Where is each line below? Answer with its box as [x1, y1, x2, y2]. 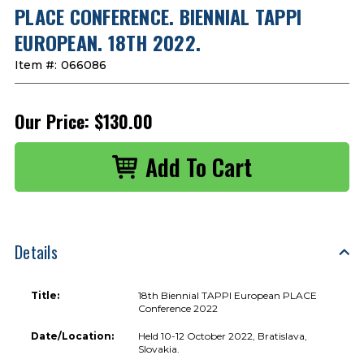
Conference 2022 [138, 301, 219, 314]
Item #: [15, 57, 57, 72]
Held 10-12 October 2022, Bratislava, [138, 329, 308, 342]
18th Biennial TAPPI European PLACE [138, 288, 318, 301]
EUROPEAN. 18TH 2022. [15, 27, 201, 57]
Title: [31, 288, 59, 301]
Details [15, 239, 58, 264]
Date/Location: [31, 329, 114, 342]
